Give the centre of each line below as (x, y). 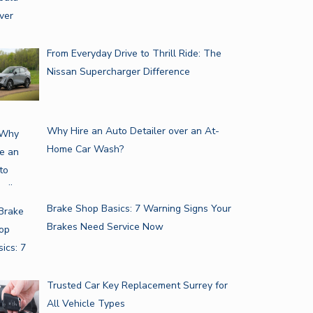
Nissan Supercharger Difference (118, 72)
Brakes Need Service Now (105, 226)
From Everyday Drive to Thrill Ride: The (134, 54)
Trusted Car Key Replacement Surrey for (137, 286)
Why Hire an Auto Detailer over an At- (133, 131)
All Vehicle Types (86, 304)
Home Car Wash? (85, 150)
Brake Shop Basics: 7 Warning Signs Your (139, 208)
